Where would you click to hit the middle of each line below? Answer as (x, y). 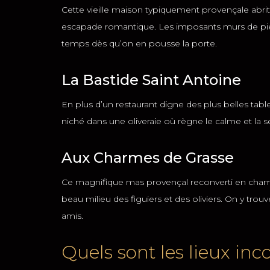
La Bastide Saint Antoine (151, 80)
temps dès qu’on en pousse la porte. (139, 43)
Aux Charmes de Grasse (148, 158)
